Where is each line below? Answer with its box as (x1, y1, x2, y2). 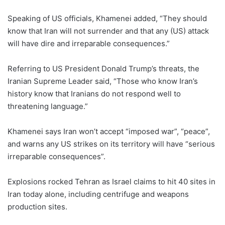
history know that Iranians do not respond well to (8, 89, 181, 99)
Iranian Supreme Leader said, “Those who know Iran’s (8, 76, 198, 86)
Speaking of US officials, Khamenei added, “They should (8, 14, 207, 24)
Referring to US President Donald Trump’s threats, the (8, 64, 199, 74)
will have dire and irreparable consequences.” (8, 39, 170, 49)
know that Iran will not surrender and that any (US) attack (8, 26, 209, 36)
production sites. (8, 202, 67, 212)
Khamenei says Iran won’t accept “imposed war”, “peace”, (8, 127, 210, 137)
